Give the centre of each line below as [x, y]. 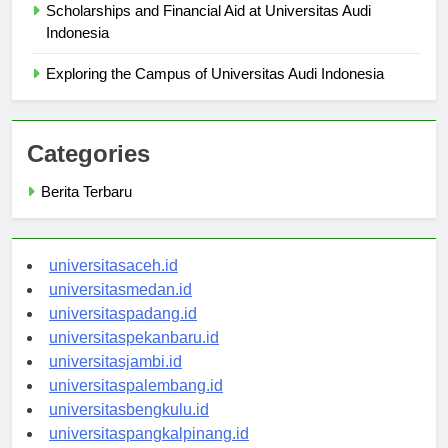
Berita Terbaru [86, 210]
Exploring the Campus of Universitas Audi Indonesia [215, 92]
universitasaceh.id [113, 284]
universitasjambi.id [115, 380]
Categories [88, 172]
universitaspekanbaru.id [134, 356]
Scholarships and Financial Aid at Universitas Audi [208, 29]
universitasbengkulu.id [129, 428]
